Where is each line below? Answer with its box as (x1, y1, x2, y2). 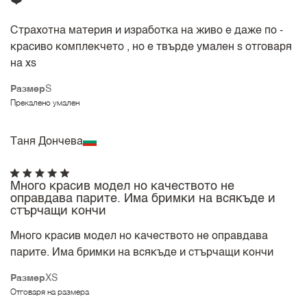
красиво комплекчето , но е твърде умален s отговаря (10, 41, 293, 53)
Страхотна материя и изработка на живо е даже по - (10, 25, 284, 36)
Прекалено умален (10, 99, 80, 108)
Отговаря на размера (10, 288, 90, 297)
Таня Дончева (10, 136, 84, 147)
